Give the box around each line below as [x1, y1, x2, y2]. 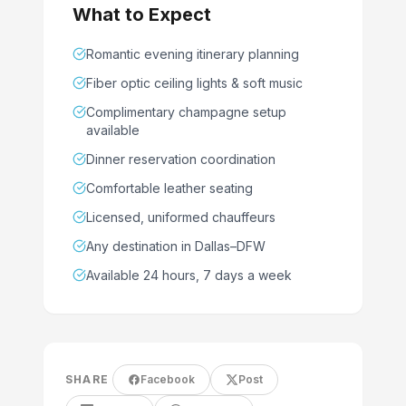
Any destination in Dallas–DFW [86, 237, 266, 254]
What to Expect [72, 3, 211, 25]
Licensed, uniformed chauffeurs [86, 208, 275, 225]
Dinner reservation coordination [86, 150, 275, 167]
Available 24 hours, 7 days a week [86, 266, 292, 283]
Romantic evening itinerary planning [86, 45, 299, 62]
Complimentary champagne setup [86, 103, 286, 120]
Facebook [140, 372, 195, 386]
